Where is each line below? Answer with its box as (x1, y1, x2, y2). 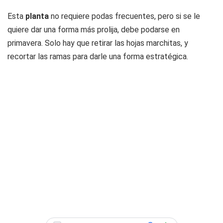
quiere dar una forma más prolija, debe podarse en (7, 25, 180, 34)
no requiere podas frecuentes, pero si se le (49, 11, 200, 21)
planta (25, 11, 49, 21)
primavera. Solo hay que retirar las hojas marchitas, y (7, 38, 188, 48)
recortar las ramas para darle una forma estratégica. (7, 52, 188, 61)
